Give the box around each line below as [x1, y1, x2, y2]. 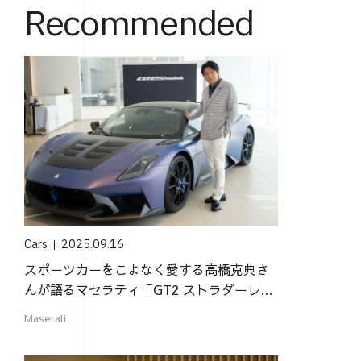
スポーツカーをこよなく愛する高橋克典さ [23, 259, 269, 278]
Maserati [23, 310, 66, 326]
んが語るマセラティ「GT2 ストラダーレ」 [23, 280, 273, 298]
